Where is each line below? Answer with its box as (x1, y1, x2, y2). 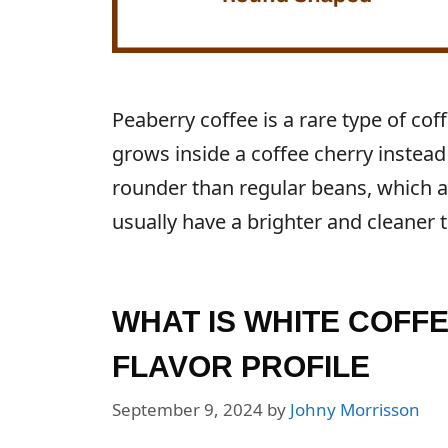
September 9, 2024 (112, 398, 263, 422)
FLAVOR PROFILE (112, 349, 370, 383)
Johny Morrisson (290, 398, 420, 422)
